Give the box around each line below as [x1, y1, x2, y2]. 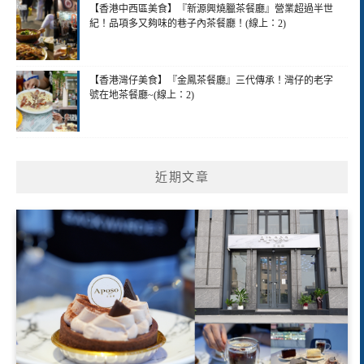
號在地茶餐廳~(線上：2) [89, 89, 194, 101]
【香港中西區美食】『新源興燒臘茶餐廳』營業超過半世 [89, 2, 333, 15]
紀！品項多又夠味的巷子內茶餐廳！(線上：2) [89, 17, 286, 29]
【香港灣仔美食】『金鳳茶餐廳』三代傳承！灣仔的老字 [89, 74, 333, 86]
